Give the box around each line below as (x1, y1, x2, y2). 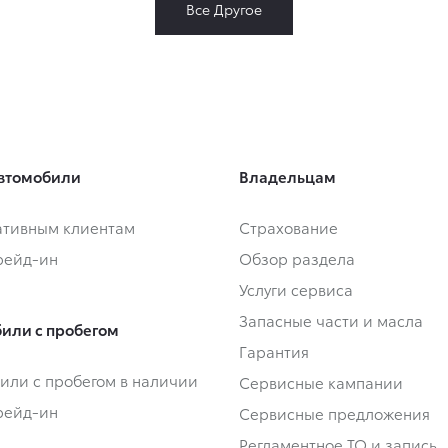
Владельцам (239, 165, 336, 188)
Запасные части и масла (239, 309, 423, 332)
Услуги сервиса (239, 278, 353, 301)
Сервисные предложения (239, 402, 430, 425)
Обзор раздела (239, 247, 355, 270)
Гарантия (239, 340, 309, 363)
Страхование (239, 216, 338, 239)
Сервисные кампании (239, 371, 403, 394)
